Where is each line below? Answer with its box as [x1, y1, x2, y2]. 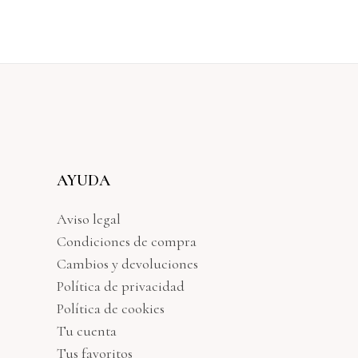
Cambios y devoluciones [57, 255, 198, 272]
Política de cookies [57, 300, 165, 317]
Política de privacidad [57, 277, 185, 295]
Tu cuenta [57, 322, 117, 340]
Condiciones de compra [57, 233, 197, 250]
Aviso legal [57, 210, 121, 228]
